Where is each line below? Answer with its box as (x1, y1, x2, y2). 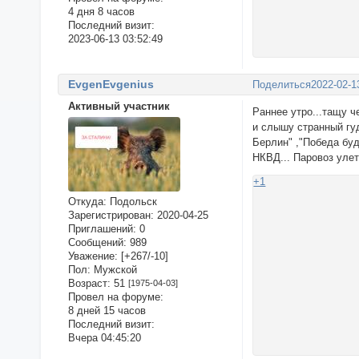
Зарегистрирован (67, 208, 151, 221)
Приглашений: (67, 222, 136, 235)
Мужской (90, 263, 137, 276)
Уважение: (67, 249, 118, 262)
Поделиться (252, 78, 312, 91)
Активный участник (67, 99, 170, 112)
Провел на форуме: (67, 290, 163, 303)
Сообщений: (67, 236, 127, 248)
